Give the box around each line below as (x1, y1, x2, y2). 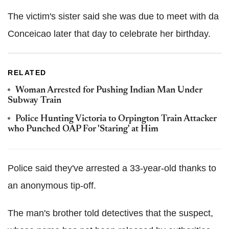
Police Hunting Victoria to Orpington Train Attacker (15, 114, 217, 124)
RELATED (8, 68, 47, 77)
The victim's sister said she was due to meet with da (8, 11, 219, 22)
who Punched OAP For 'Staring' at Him (8, 125, 158, 134)
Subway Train (8, 96, 61, 106)
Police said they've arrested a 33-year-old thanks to (8, 163, 216, 174)
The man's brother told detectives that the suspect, (8, 208, 213, 219)
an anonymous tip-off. (8, 180, 96, 191)
